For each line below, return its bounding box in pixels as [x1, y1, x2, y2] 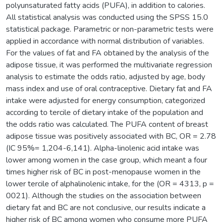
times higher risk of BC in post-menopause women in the [6, 166, 201, 177]
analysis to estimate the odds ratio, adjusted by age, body [6, 71, 205, 82]
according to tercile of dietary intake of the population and [6, 107, 203, 118]
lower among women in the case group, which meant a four [6, 154, 207, 166]
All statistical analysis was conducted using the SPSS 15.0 [6, 11, 208, 23]
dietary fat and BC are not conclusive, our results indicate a [6, 202, 206, 213]
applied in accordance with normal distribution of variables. [6, 35, 204, 47]
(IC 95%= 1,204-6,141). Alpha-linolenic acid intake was [6, 142, 199, 154]
